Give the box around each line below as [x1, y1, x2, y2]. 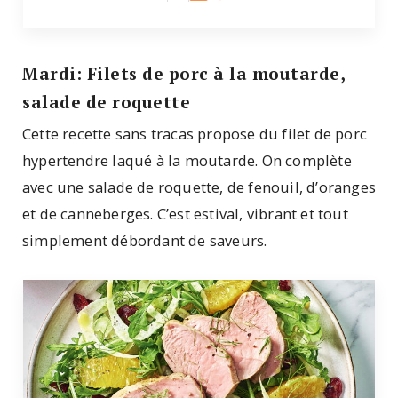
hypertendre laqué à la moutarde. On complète [22, 150, 352, 171]
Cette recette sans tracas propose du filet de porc [22, 123, 368, 145]
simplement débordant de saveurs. [22, 230, 267, 251]
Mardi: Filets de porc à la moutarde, [22, 62, 345, 85]
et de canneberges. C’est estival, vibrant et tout [22, 203, 348, 225]
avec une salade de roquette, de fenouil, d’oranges [22, 177, 377, 198]
